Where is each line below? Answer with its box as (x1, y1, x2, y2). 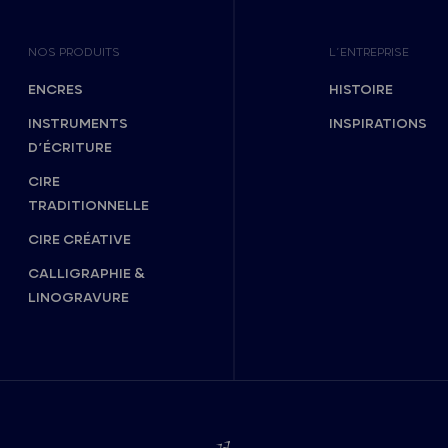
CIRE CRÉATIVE (28, 231, 132, 248)
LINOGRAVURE (28, 289, 130, 306)
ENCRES (28, 81, 84, 98)
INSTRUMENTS (28, 115, 129, 132)
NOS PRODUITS (28, 44, 121, 60)
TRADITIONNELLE (28, 197, 150, 214)
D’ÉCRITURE (28, 139, 113, 156)
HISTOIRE (329, 81, 394, 98)
